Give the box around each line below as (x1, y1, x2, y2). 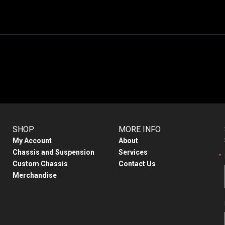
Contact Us (118, 159, 156, 168)
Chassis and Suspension (13, 148, 95, 156)
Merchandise (13, 171, 57, 179)
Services (118, 148, 148, 156)
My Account (13, 136, 52, 145)
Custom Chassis (13, 159, 68, 168)
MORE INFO (118, 124, 161, 134)
